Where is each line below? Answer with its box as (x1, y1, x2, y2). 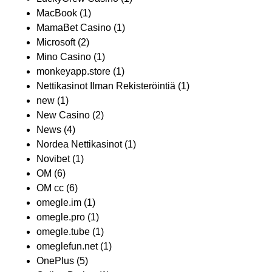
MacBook (36, 8, 77, 19)
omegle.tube (36, 226, 90, 237)
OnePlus (36, 256, 74, 267)
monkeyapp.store (36, 66, 110, 77)
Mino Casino (36, 52, 91, 63)
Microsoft (36, 37, 75, 48)
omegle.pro (36, 212, 85, 223)
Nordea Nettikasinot (36, 139, 122, 150)
